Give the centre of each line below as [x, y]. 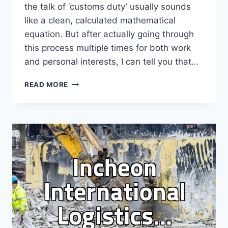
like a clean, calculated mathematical [100, 21]
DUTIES [82, 146]
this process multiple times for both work [108, 48]
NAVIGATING [91, 82]
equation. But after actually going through [109, 34]
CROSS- [83, 168]
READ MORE [47, 85]
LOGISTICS [88, 189]
